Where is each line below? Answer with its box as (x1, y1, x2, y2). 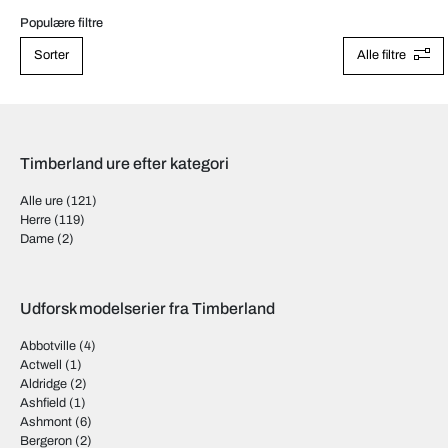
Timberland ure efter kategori (20, 155, 229, 172)
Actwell (20, 358, 62, 372)
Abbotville (20, 339, 76, 353)
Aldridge (20, 377, 67, 391)
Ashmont (20, 415, 72, 429)
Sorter (33, 48, 69, 63)
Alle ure (20, 194, 63, 208)
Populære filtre (20, 15, 103, 30)
